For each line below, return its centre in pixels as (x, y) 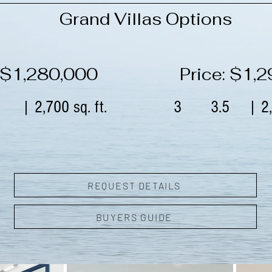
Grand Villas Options (146, 19)
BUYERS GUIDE (134, 217)
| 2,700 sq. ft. (64, 107)
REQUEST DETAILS (134, 185)
